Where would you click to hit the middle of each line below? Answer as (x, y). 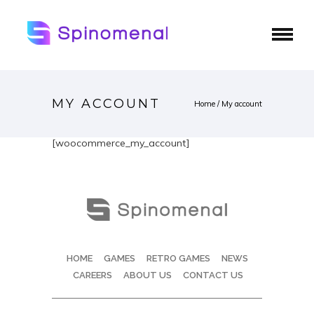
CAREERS (93, 275)
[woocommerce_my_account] (121, 143)
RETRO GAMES (178, 258)
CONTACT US (213, 275)
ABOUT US (148, 275)
